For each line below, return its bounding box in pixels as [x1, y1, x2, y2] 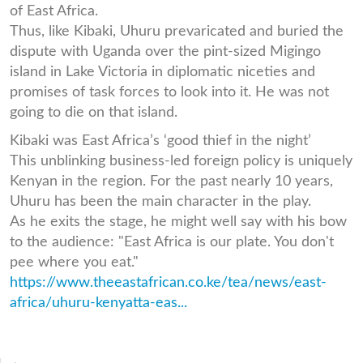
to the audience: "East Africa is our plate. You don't [10, 234, 334, 249]
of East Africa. [10, 3, 98, 18]
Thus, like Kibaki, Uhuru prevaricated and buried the [10, 23, 344, 38]
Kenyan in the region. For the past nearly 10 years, [10, 173, 333, 188]
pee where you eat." [10, 254, 139, 269]
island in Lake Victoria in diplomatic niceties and [10, 64, 315, 79]
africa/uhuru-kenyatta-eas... [10, 295, 187, 310]
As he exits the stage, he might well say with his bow [10, 214, 347, 228]
